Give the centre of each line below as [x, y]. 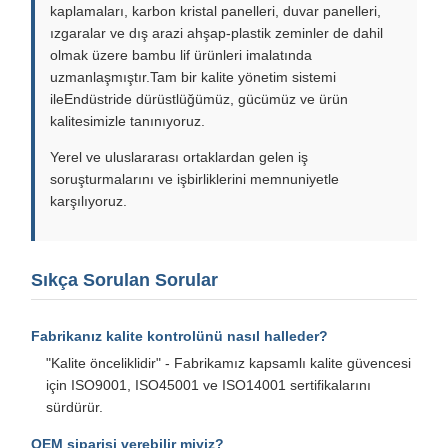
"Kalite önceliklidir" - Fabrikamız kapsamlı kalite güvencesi [228, 362]
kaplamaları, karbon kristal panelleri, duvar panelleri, [215, 10]
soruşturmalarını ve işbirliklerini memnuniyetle [194, 178]
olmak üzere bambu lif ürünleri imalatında [181, 54]
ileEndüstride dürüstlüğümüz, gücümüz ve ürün [199, 98]
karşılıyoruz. [88, 200]
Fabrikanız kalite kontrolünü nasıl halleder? [179, 335]
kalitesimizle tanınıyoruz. [127, 120]
